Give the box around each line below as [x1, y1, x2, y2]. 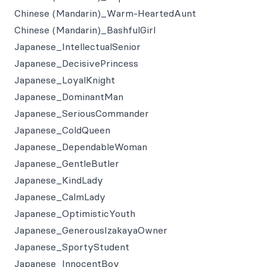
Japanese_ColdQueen [14, 124, 110, 136]
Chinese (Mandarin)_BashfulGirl [14, 24, 156, 36]
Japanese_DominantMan [14, 91, 123, 103]
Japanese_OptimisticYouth [14, 207, 135, 219]
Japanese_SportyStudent [14, 241, 129, 253]
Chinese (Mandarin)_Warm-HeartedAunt [14, 7, 196, 19]
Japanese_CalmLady [14, 191, 105, 203]
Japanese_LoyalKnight [14, 74, 115, 86]
